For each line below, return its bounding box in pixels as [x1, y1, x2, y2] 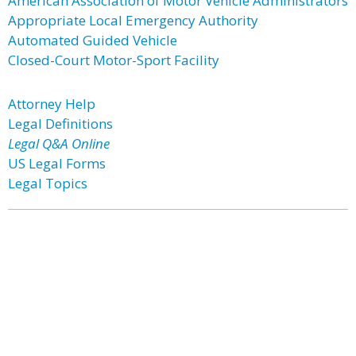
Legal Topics [8, 174, 87, 192]
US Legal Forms [8, 154, 106, 172]
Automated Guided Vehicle [8, 31, 177, 49]
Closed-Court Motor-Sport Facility [8, 51, 219, 69]
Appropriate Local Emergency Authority [8, 11, 258, 29]
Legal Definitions [8, 114, 113, 133]
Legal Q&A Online [8, 134, 110, 153]
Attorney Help [8, 95, 95, 113]
